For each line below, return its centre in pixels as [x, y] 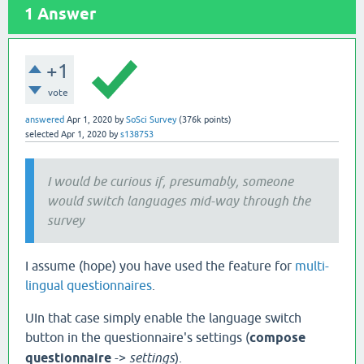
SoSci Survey [151, 119]
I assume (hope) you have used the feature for [160, 266]
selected [42, 134]
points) [217, 119]
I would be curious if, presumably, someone [170, 181]
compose [277, 338]
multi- [312, 266]
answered [45, 119]
